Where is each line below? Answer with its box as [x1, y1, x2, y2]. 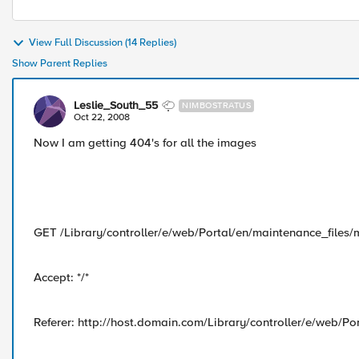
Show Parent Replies [12, 57, 107, 70]
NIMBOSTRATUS [182, 100, 251, 111]
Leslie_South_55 [74, 99, 158, 112]
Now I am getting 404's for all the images [34, 135, 256, 150]
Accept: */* [34, 270, 89, 284]
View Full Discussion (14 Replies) [29, 36, 176, 50]
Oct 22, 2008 [74, 111, 130, 123]
